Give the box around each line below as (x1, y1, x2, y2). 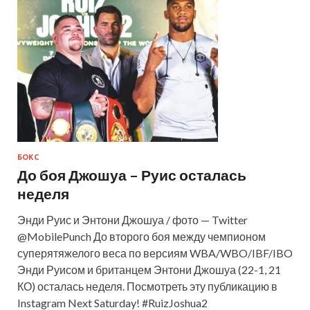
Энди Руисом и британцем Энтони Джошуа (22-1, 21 (17, 262, 281, 276)
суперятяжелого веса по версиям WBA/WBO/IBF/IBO (17, 246, 293, 259)
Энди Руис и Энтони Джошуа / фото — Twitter (17, 212, 248, 226)
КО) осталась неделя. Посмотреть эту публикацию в (17, 279, 277, 293)
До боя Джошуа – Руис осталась (17, 165, 246, 183)
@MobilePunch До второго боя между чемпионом (17, 229, 266, 243)
